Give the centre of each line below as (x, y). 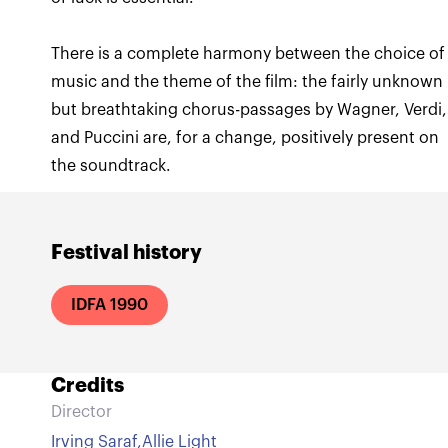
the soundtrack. (111, 166)
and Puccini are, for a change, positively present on (245, 138)
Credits (88, 385)
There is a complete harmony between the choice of (248, 54)
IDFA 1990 (110, 305)
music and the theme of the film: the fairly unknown (247, 82)
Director (82, 412)
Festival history (127, 252)
